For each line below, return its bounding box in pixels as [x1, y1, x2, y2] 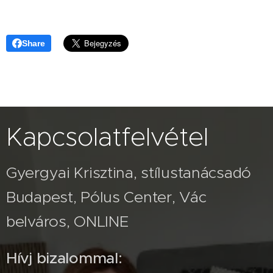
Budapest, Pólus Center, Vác [6, 188, 207, 207]
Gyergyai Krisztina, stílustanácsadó [6, 163, 252, 183]
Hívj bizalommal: [6, 249, 122, 268]
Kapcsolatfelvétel [6, 121, 208, 153]
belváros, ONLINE [6, 212, 129, 232]
